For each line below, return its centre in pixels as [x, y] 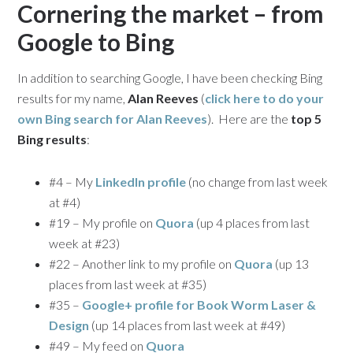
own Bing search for [77, 119]
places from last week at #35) [128, 284]
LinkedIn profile [141, 182]
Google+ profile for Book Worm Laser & [199, 305]
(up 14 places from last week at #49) [188, 325]
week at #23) [85, 243]
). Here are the [249, 119]
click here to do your [265, 98]
